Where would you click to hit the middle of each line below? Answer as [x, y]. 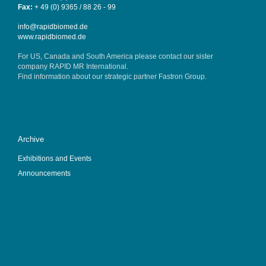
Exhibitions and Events [54, 158]
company [33, 66]
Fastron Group [181, 76]
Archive [31, 140]
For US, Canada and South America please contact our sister [115, 56]
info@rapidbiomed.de [53, 26]
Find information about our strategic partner [88, 76]
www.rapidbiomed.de [52, 36]
